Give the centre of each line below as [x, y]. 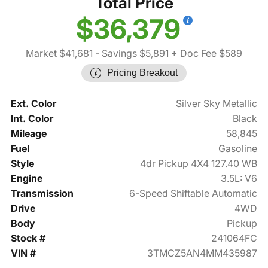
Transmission [42, 194]
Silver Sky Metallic [217, 104]
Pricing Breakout [142, 73]
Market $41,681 [59, 54]
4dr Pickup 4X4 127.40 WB [199, 164]
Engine [26, 179]
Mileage [28, 134]
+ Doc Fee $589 [205, 54]
